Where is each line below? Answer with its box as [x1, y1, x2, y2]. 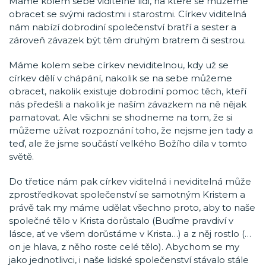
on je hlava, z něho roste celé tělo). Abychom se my [9, 241, 239, 252]
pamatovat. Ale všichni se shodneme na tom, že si [9, 112, 232, 123]
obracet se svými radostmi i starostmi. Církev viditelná [9, 8, 246, 20]
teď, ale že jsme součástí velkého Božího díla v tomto [9, 138, 247, 149]
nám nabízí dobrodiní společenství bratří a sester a [9, 21, 236, 33]
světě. [9, 151, 34, 162]
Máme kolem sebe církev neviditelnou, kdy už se [9, 59, 229, 71]
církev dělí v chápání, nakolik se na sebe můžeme [9, 72, 232, 84]
